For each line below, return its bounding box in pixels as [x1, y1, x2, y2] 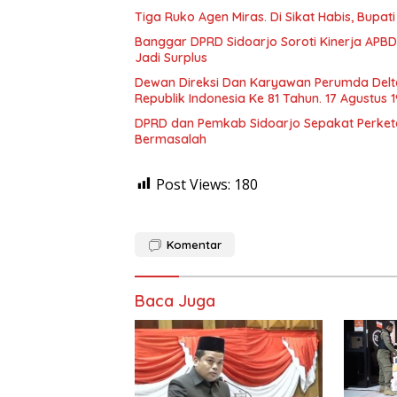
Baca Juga [135, 290, 215, 311]
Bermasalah [135, 130, 206, 147]
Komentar [167, 237, 222, 252]
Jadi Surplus [135, 49, 207, 66]
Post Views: [156, 174, 230, 194]
